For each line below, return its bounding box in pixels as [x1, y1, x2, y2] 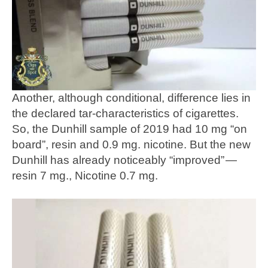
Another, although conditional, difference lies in [12, 91, 251, 104]
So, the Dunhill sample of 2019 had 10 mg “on [12, 122, 247, 135]
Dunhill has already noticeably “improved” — [12, 153, 238, 166]
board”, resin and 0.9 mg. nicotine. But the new [12, 138, 251, 151]
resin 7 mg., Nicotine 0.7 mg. [12, 169, 158, 182]
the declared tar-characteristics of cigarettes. [12, 106, 239, 120]
